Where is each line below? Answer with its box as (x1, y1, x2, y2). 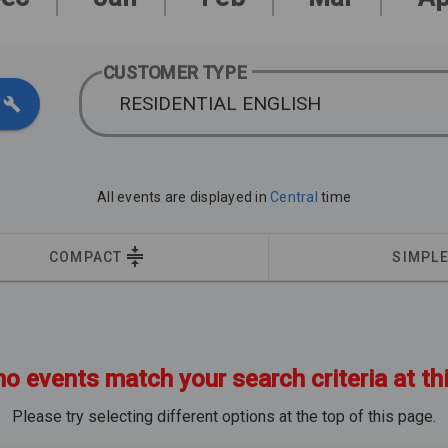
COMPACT (48, 249, 123, 265)
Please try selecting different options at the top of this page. (12, 407, 436, 426)
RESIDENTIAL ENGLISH (119, 92, 321, 115)
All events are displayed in (97, 189, 270, 205)
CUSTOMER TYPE (103, 62, 247, 83)
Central (270, 189, 321, 205)
